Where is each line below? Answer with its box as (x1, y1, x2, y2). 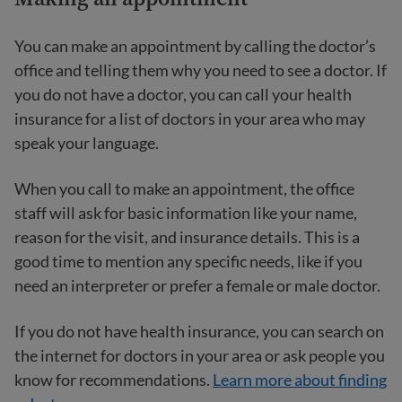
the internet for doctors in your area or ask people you (14, 345, 385, 365)
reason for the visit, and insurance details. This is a (14, 227, 360, 247)
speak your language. (14, 133, 159, 153)
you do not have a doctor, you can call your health (14, 84, 352, 104)
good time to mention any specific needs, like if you (14, 251, 363, 271)
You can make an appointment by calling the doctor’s (14, 36, 376, 56)
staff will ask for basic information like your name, (14, 203, 357, 223)
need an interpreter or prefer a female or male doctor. (14, 275, 380, 295)
